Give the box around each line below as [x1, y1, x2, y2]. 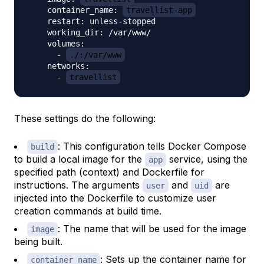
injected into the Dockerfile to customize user [14, 192, 216, 204]
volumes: [28, 38, 85, 48]
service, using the [166, 153, 247, 165]
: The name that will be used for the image [58, 222, 246, 235]
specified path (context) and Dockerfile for [14, 166, 204, 178]
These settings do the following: [14, 112, 156, 124]
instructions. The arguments [14, 179, 143, 191]
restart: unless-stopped [28, 16, 156, 26]
